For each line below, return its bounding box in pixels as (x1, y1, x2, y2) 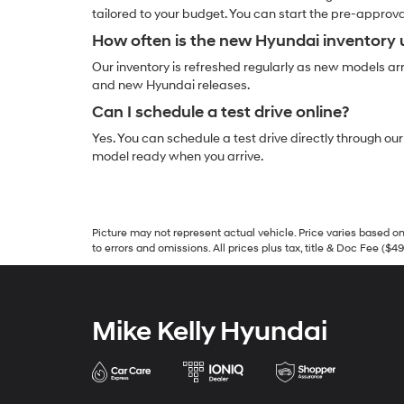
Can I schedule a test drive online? (92, 102, 349, 123)
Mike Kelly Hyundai (92, 315, 327, 348)
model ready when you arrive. (92, 149, 263, 164)
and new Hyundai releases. (92, 78, 250, 93)
